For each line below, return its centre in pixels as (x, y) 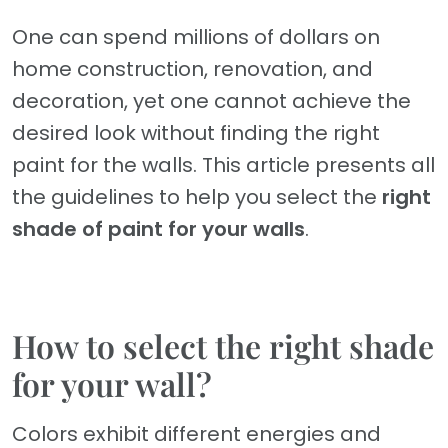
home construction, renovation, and (192, 69)
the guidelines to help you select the (197, 197)
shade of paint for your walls (158, 229)
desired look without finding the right (196, 133)
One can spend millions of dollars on (196, 37)
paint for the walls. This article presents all (223, 165)
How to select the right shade (223, 346)
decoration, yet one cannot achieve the (211, 101)
